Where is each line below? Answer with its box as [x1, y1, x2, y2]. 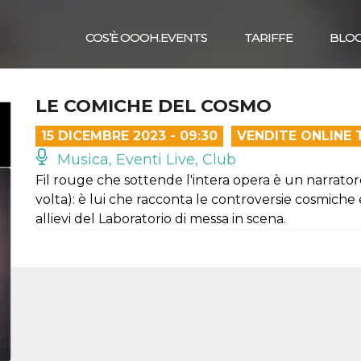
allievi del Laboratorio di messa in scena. [35, 211, 286, 226]
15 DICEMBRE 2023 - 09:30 [41, 128, 218, 143]
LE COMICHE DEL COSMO [35, 95, 272, 117]
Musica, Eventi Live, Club [53, 151, 236, 168]
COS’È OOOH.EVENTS [85, 30, 207, 45]
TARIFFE [244, 30, 293, 45]
